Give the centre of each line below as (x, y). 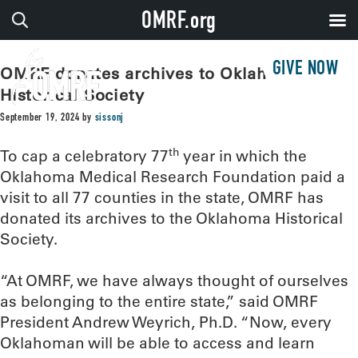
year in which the (243, 156)
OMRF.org (179, 23)
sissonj (109, 118)
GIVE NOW (305, 70)
